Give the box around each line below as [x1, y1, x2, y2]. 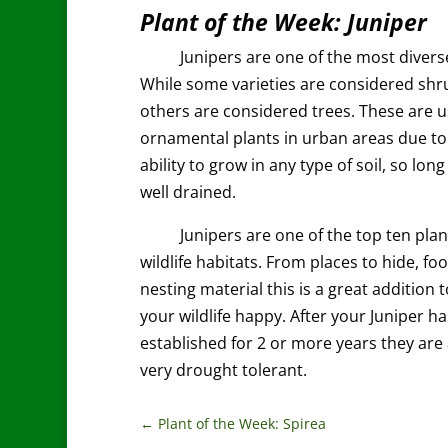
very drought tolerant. [139, 358, 307, 381]
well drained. [139, 180, 236, 203]
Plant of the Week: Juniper [139, 5, 427, 38]
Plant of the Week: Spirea [157, 414, 326, 434]
